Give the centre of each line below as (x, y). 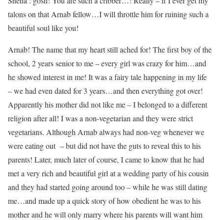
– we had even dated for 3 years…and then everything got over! (105, 91)
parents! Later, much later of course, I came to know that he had (106, 160)
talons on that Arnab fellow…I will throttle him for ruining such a (108, 14)
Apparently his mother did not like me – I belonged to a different (108, 105)
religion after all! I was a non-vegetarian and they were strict (100, 118)
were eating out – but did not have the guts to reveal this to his (104, 146)
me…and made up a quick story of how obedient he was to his (104, 201)
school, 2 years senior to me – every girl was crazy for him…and (107, 63)
